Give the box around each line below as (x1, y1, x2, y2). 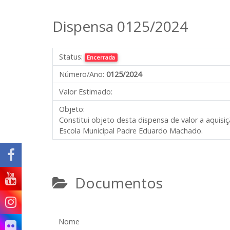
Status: (59, 52, 83, 62)
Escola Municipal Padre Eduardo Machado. (59, 126, 203, 136)
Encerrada (87, 53, 116, 61)
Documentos (68, 173, 163, 193)
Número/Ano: (59, 69, 104, 79)
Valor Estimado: (59, 87, 112, 97)
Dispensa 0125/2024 (52, 16, 188, 36)
